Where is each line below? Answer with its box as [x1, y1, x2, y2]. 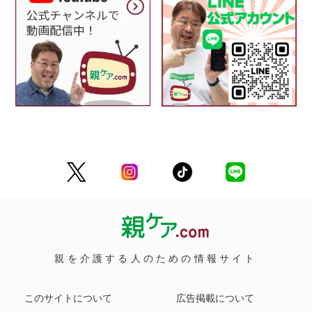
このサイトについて [24, 292, 112, 304]
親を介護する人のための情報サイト [54, 253, 258, 265]
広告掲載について [176, 292, 254, 304]
